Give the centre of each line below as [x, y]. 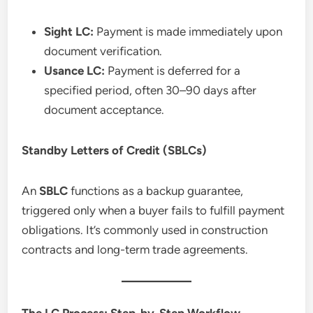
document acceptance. [104, 109]
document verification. [103, 51]
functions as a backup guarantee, [156, 190]
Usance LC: [75, 70]
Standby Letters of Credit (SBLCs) [115, 150]
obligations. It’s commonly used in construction [145, 230]
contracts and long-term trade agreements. [135, 249]
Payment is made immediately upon [188, 31]
